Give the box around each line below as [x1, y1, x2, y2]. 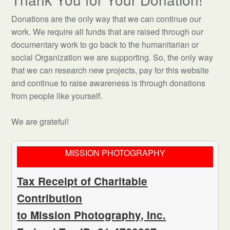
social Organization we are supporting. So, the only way [11, 51, 214, 63]
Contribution [17, 190, 83, 205]
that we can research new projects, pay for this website [11, 64, 209, 76]
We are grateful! [11, 116, 69, 127]
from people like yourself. [11, 90, 103, 102]
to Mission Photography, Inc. [17, 207, 166, 222]
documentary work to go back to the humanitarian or [11, 39, 199, 50]
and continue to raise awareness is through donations [11, 77, 206, 89]
